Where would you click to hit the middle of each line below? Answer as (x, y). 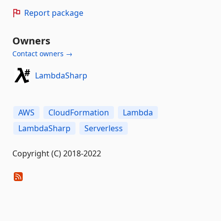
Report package (54, 13)
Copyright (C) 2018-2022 (57, 153)
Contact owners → (42, 54)
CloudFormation (79, 112)
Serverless (104, 128)
